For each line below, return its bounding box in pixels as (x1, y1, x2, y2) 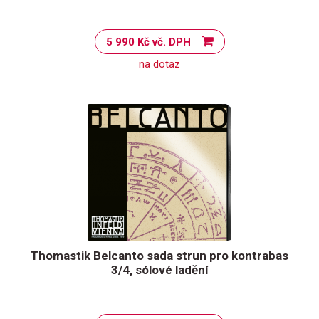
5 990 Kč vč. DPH (152, 36, 191, 48)
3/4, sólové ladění (110, 263, 209, 277)
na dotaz (139, 58, 180, 70)
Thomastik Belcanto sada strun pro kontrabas (31, 249, 288, 263)
